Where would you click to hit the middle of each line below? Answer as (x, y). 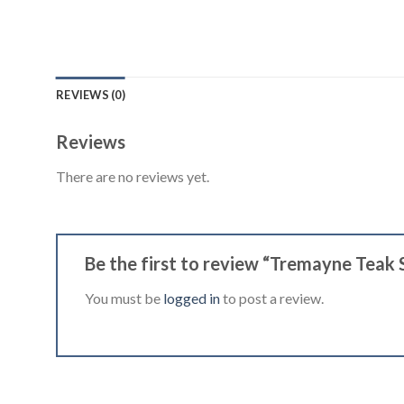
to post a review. (272, 298)
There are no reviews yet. (133, 177)
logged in (192, 298)
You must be (124, 298)
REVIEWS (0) (91, 95)
